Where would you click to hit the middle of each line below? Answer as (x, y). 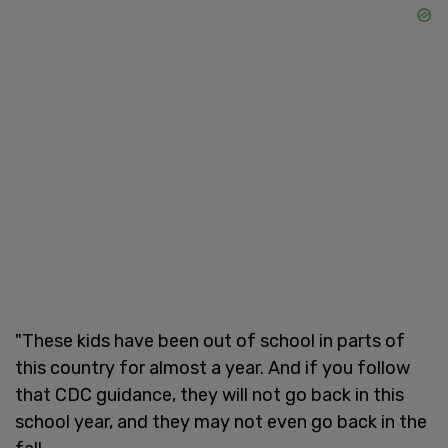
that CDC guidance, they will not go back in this (209, 394)
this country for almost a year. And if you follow (212, 367)
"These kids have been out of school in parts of (210, 340)
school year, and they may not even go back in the (221, 421)
